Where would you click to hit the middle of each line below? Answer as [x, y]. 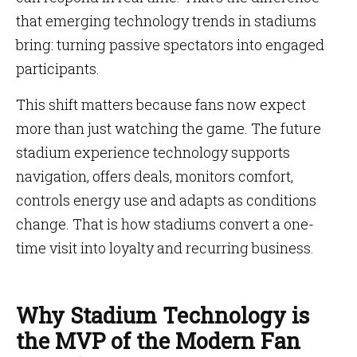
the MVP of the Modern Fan [158, 341]
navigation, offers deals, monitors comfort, [155, 176]
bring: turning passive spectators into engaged [170, 45]
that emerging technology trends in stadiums [166, 21]
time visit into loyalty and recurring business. [165, 248]
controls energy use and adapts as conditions [166, 200]
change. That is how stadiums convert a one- [165, 224]
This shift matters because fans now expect [161, 104]
